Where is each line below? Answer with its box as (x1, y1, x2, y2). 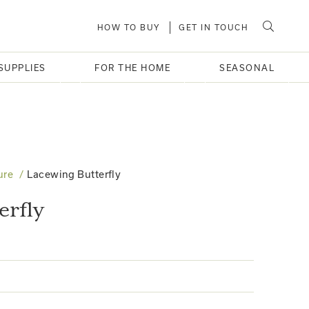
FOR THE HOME (94, 63, 171, 72)
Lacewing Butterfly (27, 168, 121, 180)
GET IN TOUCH (179, 23, 248, 32)
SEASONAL (219, 63, 275, 72)
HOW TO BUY (97, 23, 160, 32)
